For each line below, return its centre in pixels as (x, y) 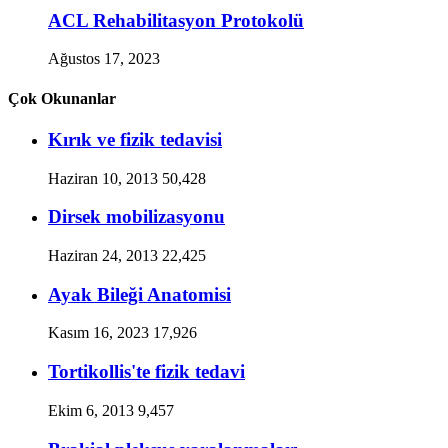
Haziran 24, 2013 (103, 256)
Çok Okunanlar (62, 98)
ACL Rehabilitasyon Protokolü (176, 20)
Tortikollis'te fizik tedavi (146, 372)
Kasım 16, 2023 (98, 333)
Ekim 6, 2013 (91, 410)
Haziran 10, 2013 (103, 178)
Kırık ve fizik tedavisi (135, 139)
